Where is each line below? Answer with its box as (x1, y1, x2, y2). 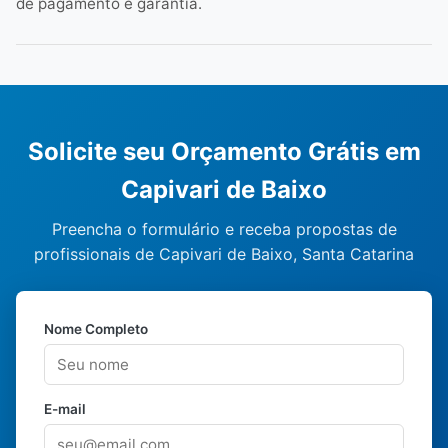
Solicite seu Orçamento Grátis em (27, 137, 421, 166)
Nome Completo (44, 321, 148, 337)
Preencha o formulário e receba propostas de (51, 219, 397, 239)
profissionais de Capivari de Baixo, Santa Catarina (34, 244, 414, 264)
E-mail (44, 401, 86, 417)
